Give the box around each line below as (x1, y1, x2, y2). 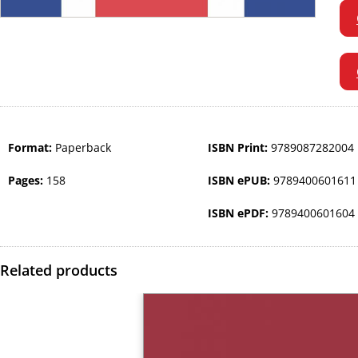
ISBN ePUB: (208, 173, 273, 189)
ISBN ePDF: (208, 205, 272, 221)
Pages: (8, 173, 46, 189)
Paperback (55, 140, 111, 156)
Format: (8, 140, 55, 156)
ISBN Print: (208, 140, 271, 156)
